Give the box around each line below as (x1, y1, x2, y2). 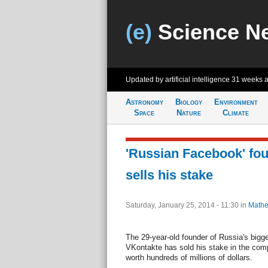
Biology (175, 98, 202, 106)
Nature (176, 108, 201, 117)
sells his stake (125, 167, 213, 182)
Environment (214, 98, 258, 106)
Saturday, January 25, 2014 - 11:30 (125, 201, 240, 209)
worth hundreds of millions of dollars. (125, 253, 252, 262)
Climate (223, 108, 249, 117)
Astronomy (125, 98, 163, 106)
